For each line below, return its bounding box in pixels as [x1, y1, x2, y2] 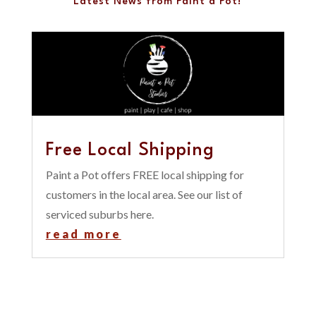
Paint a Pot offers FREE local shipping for [45, 168, 244, 182]
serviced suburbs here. [45, 207, 154, 221]
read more [45, 227, 121, 241]
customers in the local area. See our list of [45, 188, 243, 202]
